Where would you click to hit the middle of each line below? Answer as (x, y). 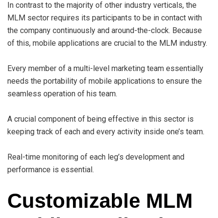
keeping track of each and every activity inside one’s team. (106, 131)
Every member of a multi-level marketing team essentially (105, 68)
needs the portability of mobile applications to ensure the (105, 81)
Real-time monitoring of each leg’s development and (96, 157)
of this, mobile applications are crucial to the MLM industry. (107, 43)
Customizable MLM (100, 200)
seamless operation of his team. (62, 93)
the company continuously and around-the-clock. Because (105, 30)
